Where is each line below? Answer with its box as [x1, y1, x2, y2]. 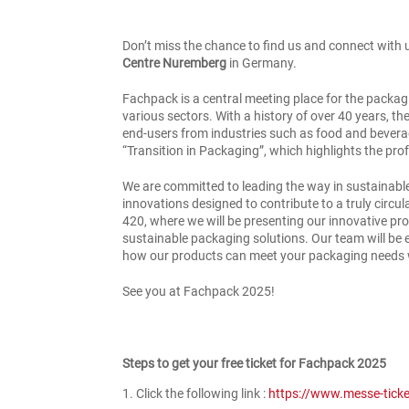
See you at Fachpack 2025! [122, 283, 276, 299]
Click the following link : [136, 386, 269, 402]
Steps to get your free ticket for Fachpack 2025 [122, 356, 387, 372]
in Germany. [226, 55, 298, 70]
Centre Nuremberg [122, 55, 227, 70]
